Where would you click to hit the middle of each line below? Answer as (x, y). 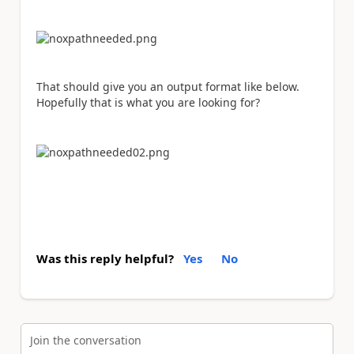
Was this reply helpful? (105, 258)
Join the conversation (86, 340)
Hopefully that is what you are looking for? (148, 103)
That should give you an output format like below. (168, 87)
